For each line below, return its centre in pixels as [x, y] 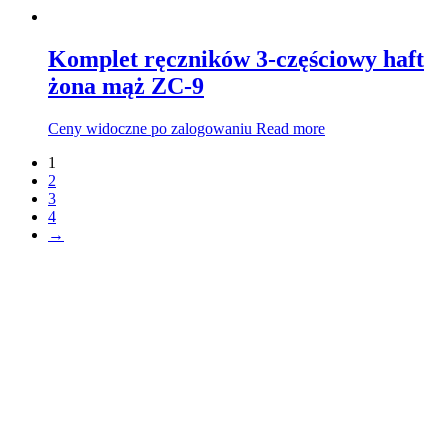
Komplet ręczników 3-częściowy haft [236, 58]
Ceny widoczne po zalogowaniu [150, 128]
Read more [290, 128]
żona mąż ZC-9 [126, 85]
